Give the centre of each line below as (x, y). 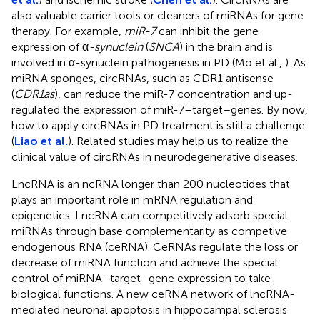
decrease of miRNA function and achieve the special (145, 262)
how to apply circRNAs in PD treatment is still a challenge (158, 125)
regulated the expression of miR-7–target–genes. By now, (160, 109)
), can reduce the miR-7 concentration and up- (174, 94)
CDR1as (34, 94)
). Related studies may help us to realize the (178, 141)
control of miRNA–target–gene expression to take (141, 278)
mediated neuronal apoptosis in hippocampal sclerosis (149, 309)
